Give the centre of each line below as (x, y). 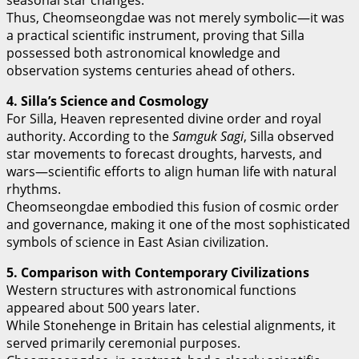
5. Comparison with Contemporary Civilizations (158, 273)
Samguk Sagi (208, 137)
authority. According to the (89, 137)
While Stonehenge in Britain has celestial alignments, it (171, 326)
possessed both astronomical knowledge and (143, 53)
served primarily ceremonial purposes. (123, 343)
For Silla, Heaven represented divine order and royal (164, 119)
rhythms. (34, 190)
